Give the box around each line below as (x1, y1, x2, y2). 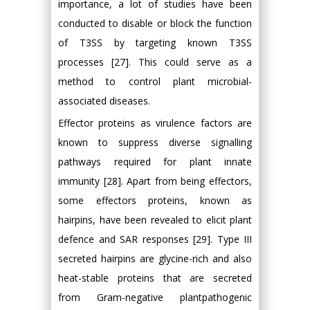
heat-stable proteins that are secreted (58, 271, 252, 284)
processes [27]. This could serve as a (58, 55, 252, 69)
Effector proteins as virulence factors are (58, 116, 252, 129)
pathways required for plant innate (58, 155, 252, 168)
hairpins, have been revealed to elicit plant (58, 213, 252, 226)
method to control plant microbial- (58, 75, 252, 88)
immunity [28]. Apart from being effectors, (58, 174, 252, 188)
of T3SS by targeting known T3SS (58, 36, 252, 49)
